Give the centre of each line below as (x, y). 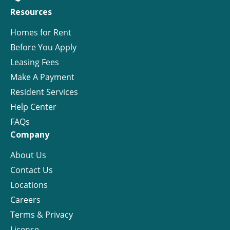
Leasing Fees (35, 62)
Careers (25, 200)
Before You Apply (43, 47)
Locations (29, 185)
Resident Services (44, 92)
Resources (31, 12)
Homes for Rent (41, 33)
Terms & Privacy (42, 215)
